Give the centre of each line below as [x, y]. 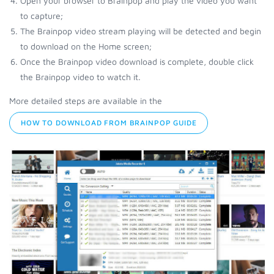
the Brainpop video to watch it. [80, 77]
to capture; [42, 16]
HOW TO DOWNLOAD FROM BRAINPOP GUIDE [109, 123]
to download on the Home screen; [86, 46]
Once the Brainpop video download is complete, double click [137, 61]
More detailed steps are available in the [86, 101]
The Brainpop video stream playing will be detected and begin [141, 31]
